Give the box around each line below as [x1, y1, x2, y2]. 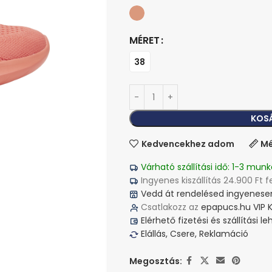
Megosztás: [129, 254, 182, 267]
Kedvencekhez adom [141, 137, 234, 150]
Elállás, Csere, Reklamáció [138, 228, 248, 240]
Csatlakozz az [138, 201, 201, 213]
